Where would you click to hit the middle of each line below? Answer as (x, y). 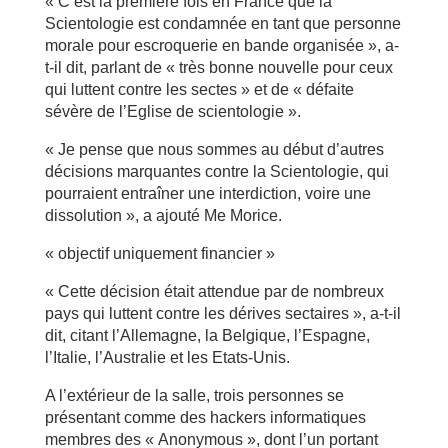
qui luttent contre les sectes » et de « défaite (199, 89)
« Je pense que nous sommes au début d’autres (214, 149)
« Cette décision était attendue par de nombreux (214, 291)
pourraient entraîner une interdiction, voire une (207, 193)
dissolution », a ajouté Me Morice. (163, 215)
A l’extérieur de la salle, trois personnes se (194, 395)
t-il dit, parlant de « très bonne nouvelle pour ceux (218, 67)
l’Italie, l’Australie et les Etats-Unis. (167, 357)
